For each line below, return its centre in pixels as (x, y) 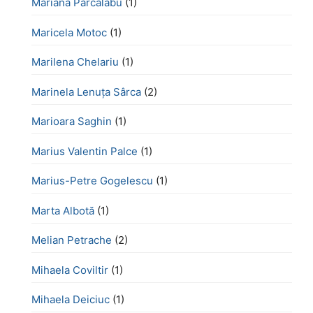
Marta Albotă (63, 210)
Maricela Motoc (69, 32)
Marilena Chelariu (75, 62)
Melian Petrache (72, 240)
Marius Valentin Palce (85, 151)
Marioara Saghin (72, 122)
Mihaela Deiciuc (71, 300)
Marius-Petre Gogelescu (92, 181)
